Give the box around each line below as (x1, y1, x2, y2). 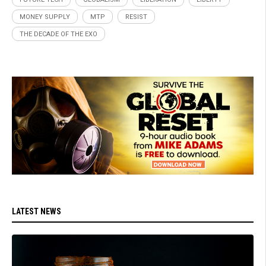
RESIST (125, 12, 147, 21)
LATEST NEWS (12, 207, 61, 217)
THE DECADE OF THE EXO (20, 30, 97, 38)
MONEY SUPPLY (20, 12, 70, 21)
